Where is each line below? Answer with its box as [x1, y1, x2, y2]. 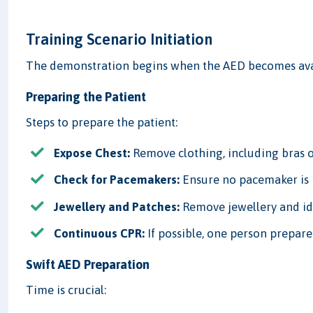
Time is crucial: [26, 282, 107, 297]
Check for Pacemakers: [54, 173, 180, 187]
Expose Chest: [54, 146, 131, 161]
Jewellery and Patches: [54, 199, 180, 214]
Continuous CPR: [54, 226, 145, 240]
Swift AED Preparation [26, 256, 150, 272]
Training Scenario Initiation [26, 30, 213, 49]
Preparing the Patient [26, 89, 147, 105]
